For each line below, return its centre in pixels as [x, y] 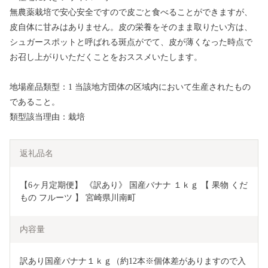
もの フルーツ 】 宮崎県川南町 [78, 198]
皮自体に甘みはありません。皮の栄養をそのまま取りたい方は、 [131, 28]
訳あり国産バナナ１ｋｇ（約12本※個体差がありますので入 [133, 261]
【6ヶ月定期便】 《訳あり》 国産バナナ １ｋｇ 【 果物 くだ [134, 185]
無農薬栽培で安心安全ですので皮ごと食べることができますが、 [131, 13]
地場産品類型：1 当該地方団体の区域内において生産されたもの [130, 87]
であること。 [35, 102]
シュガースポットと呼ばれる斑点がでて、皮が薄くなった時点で [131, 42]
